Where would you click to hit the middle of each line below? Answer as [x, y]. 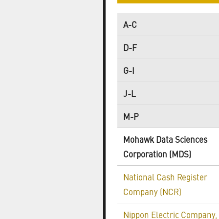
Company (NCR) [152, 192]
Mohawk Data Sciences [165, 139]
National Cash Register [165, 177]
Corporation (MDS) [157, 154]
